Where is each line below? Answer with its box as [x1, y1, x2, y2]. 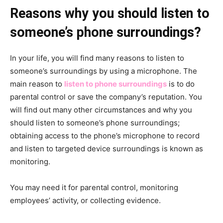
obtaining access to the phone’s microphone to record [10, 130, 200, 140]
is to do [167, 79, 195, 89]
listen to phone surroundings [64, 79, 167, 89]
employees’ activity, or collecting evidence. [10, 195, 161, 205]
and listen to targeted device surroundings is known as [10, 143, 203, 153]
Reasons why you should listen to [10, 5, 210, 21]
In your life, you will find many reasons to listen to [10, 53, 184, 63]
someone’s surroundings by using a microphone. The [10, 66, 197, 76]
